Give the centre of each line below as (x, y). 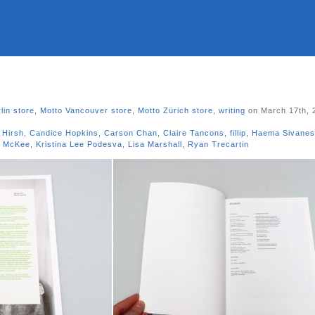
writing (232, 110)
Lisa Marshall (155, 144)
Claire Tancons (194, 133)
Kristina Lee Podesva (79, 144)
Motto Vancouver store (86, 110)
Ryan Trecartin (218, 144)
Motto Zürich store (175, 110)
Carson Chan (131, 133)
